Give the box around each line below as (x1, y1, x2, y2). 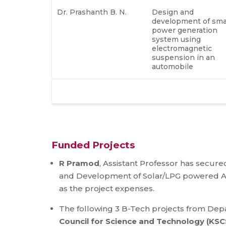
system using (152, 34, 201, 44)
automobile (152, 62, 195, 71)
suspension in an (152, 52, 215, 62)
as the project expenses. (59, 183, 156, 193)
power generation (152, 25, 217, 35)
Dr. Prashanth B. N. (57, 7, 133, 17)
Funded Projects (51, 139, 135, 151)
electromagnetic (152, 43, 212, 53)
